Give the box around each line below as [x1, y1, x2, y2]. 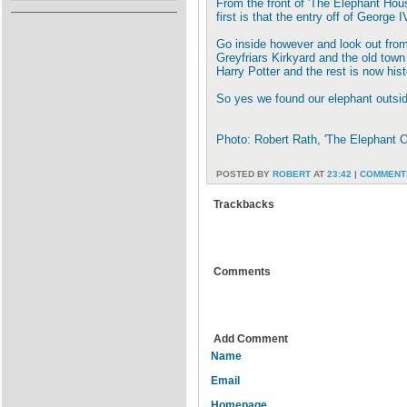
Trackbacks [213, 198, 274, 211]
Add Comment [213, 333, 288, 345]
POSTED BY [216, 169, 273, 179]
